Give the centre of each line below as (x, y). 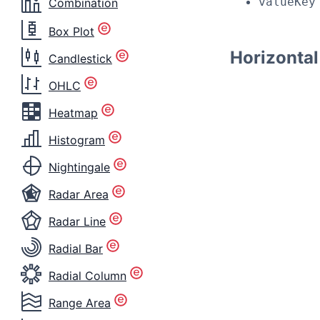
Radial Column (87, 275)
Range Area (80, 302)
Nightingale (79, 167)
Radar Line (77, 221)
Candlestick (80, 58)
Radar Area (79, 194)
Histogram (77, 140)
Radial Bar (76, 248)
